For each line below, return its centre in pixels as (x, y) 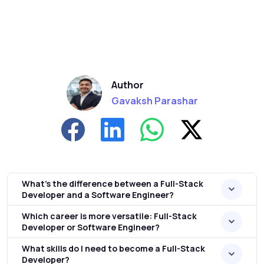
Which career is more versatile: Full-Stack (109, 216)
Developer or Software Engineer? (91, 227)
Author (127, 85)
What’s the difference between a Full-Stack (113, 184)
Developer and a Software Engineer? (98, 195)
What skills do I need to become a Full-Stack (113, 248)
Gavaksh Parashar (154, 100)
